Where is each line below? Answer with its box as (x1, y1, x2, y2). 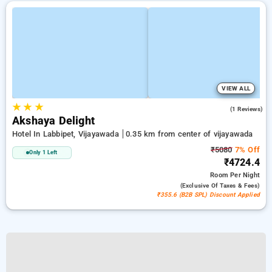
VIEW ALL (222, 85, 250, 92)
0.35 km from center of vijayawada (125, 129, 253, 138)
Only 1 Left (29, 149, 58, 155)
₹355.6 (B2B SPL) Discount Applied (157, 191, 260, 198)
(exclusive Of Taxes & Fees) (180, 182, 260, 189)
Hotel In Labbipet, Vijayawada (12, 129, 121, 138)
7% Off (232, 145, 260, 154)
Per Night (230, 171, 260, 179)
